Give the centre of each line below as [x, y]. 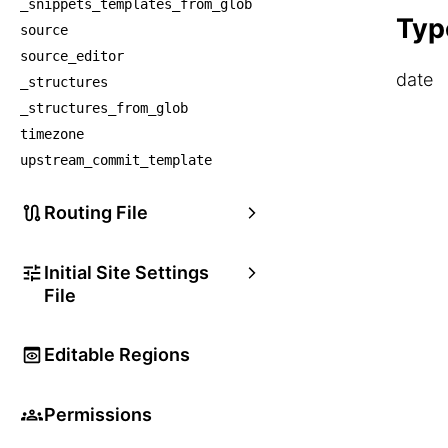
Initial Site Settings [126, 272]
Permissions [98, 414]
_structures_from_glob [104, 108]
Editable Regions [117, 354]
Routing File [96, 212]
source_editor [72, 56]
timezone [52, 134]
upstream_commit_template [116, 160]
